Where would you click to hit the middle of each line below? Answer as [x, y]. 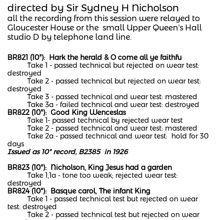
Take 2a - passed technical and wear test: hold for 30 [108, 136]
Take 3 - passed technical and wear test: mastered [102, 97]
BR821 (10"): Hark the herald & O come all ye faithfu [95, 57]
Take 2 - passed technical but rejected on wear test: [104, 81]
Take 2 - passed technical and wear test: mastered [102, 128]
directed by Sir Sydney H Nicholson [93, 8]
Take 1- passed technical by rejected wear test [95, 120]
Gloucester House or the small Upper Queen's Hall [105, 28]
